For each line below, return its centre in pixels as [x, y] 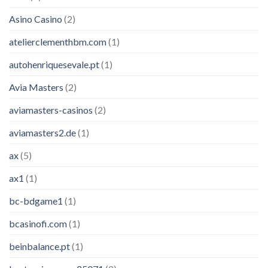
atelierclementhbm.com [58, 41]
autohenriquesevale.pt [54, 64]
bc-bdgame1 [36, 200]
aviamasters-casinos [51, 109]
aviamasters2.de [42, 132]
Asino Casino [36, 19]
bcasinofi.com [38, 223]
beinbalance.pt [39, 246]
